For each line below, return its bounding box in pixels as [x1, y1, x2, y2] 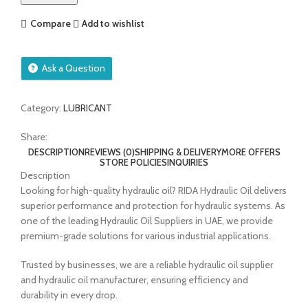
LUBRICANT [63, 101, 112, 114]
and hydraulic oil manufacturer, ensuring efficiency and [21, 273, 248, 286]
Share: [21, 130, 47, 143]
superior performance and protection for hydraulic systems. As [21, 199, 285, 212]
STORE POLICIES [100, 156, 167, 168]
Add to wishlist [82, 17, 145, 30]
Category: [21, 101, 61, 114]
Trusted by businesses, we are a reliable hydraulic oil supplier [21, 258, 273, 271]
